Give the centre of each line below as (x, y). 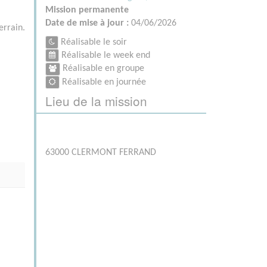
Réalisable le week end (105, 56)
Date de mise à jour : (88, 23)
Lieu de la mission (96, 100)
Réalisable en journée (103, 82)
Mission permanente (87, 10)
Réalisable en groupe (102, 69)
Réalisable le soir (93, 42)
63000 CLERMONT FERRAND (101, 152)
